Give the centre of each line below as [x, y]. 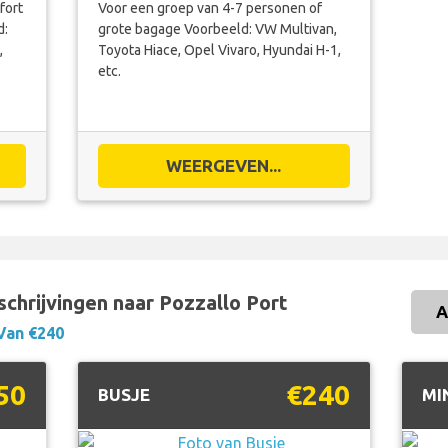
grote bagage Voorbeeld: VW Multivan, [218, 28]
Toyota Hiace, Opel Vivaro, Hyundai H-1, [220, 49]
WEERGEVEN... [224, 165]
